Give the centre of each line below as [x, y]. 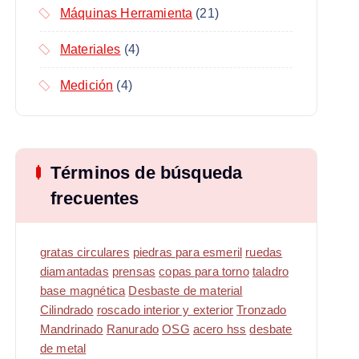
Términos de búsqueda [146, 173]
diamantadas [74, 272]
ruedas [264, 253]
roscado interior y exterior [165, 311]
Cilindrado [67, 311]
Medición [87, 86]
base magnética [83, 291]
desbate [271, 330]
